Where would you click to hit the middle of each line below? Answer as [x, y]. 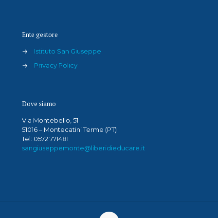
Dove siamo [39, 104]
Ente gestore [40, 35]
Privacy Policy [56, 65]
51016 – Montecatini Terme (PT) [69, 130]
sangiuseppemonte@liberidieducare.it [83, 148]
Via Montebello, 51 [50, 120]
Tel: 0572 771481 [45, 139]
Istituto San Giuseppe [68, 51]
